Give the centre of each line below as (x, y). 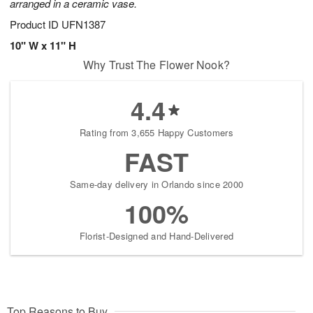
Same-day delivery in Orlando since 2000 (156, 184)
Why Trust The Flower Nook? (156, 65)
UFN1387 (83, 24)
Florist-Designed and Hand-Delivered (156, 236)
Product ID (36, 24)
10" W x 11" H (43, 46)
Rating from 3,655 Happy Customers (156, 133)
